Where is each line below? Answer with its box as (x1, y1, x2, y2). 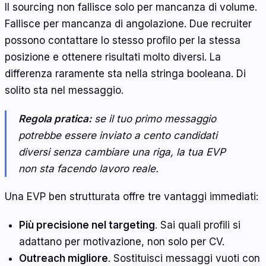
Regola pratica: (18, 112, 91, 125)
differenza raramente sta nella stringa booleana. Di (5, 68, 246, 80)
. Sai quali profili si (154, 218, 240, 231)
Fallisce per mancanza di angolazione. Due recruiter (5, 18, 252, 30)
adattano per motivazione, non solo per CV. (18, 235, 224, 248)
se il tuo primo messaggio (91, 112, 216, 125)
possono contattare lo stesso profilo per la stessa (5, 34, 240, 47)
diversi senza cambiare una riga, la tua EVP (18, 145, 226, 158)
